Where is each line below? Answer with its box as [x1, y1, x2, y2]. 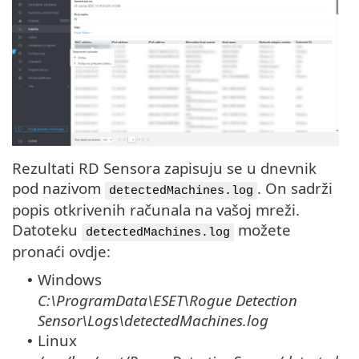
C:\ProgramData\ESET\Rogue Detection [38, 289, 297, 310]
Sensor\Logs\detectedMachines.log [38, 309, 268, 330]
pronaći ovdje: [12, 240, 111, 261]
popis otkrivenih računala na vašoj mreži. [12, 199, 300, 220]
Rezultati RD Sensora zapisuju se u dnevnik [12, 157, 317, 178]
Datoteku [12, 219, 82, 240]
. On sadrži [257, 177, 333, 198]
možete [234, 219, 291, 240]
